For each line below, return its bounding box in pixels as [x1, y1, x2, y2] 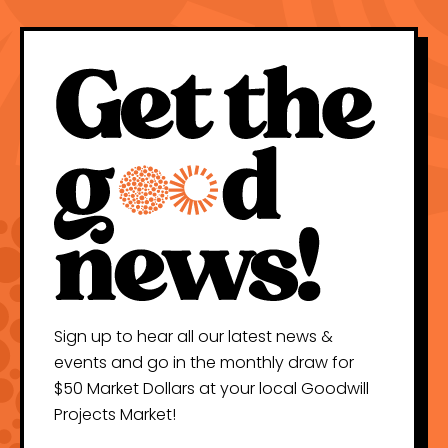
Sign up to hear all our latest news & [54, 325, 333, 349]
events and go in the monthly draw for [54, 351, 354, 375]
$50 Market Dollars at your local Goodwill [54, 377, 369, 401]
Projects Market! [54, 403, 176, 427]
